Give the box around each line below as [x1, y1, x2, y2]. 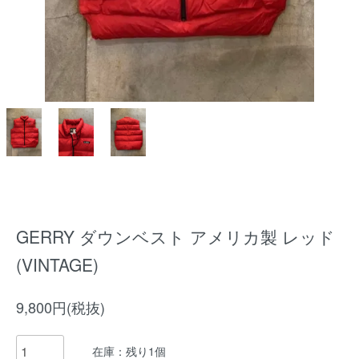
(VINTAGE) [16, 252, 99, 276]
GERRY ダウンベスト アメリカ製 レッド [16, 224, 335, 248]
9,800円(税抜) [16, 296, 105, 317]
